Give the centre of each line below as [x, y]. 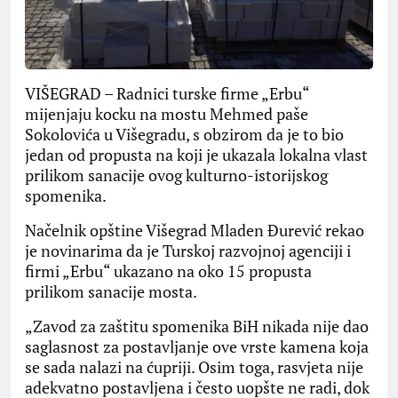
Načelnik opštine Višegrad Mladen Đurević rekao [195, 231]
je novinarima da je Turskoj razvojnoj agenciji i [188, 251]
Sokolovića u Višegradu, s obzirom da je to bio [184, 135]
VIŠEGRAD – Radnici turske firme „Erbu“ [167, 94]
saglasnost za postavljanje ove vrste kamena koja [197, 347]
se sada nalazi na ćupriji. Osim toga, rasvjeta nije [194, 367]
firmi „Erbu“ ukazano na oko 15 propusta [168, 271]
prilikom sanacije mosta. [111, 292]
